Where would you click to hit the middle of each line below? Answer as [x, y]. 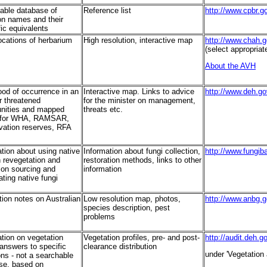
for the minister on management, [139, 101]
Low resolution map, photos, [132, 199]
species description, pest [127, 208]
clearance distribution [120, 247]
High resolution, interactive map [138, 41]
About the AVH [230, 66]
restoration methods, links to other [142, 160]
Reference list [107, 11]
